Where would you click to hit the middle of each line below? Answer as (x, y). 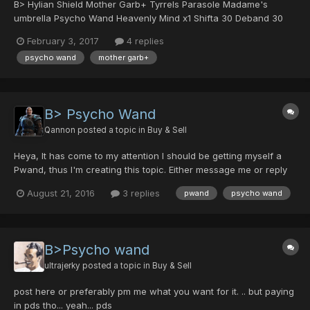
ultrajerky (62, 266)
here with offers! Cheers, (68, 183)
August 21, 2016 (61, 193)
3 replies (140, 193)
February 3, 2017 (63, 40)
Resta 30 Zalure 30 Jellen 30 (76, 31)
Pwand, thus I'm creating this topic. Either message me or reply (151, 169)
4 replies (144, 40)
